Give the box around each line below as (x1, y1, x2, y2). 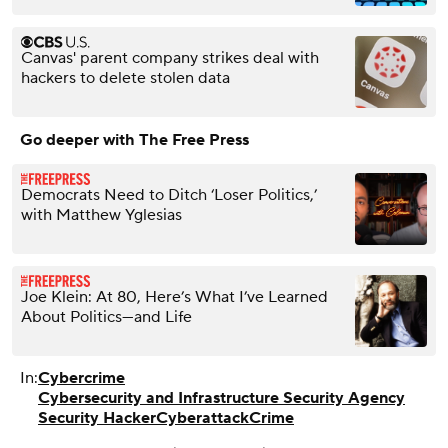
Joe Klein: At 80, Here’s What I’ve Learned (21, 286, 328, 307)
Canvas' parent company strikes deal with (21, 47, 319, 68)
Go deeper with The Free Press (20, 129, 249, 150)
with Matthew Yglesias (21, 204, 182, 225)
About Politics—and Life (21, 306, 192, 327)
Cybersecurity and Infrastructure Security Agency (38, 387, 405, 408)
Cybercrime (38, 367, 125, 388)
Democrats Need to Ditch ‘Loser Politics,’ (21, 184, 317, 205)
